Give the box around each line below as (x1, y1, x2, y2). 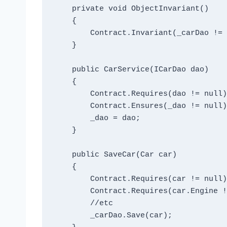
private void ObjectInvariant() (53, 5, 72, 14)
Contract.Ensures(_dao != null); (53, 102, 90, 111)
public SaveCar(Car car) (53, 150, 72, 160)
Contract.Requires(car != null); (53, 175, 90, 184)
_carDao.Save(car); (53, 211, 90, 220)
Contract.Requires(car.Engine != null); (53, 187, 90, 196)
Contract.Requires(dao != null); (53, 90, 90, 99)
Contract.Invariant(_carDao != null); (53, 29, 90, 38)
